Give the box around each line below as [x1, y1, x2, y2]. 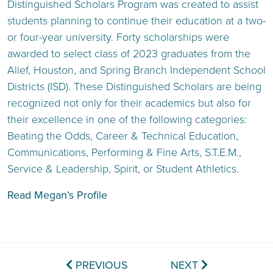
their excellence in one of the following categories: [7, 113, 247, 126]
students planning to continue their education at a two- [7, 14, 266, 27]
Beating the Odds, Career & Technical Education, [7, 129, 238, 143]
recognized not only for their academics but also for [7, 96, 251, 110]
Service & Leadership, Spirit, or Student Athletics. [7, 162, 239, 175]
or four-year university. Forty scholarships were [7, 30, 229, 44]
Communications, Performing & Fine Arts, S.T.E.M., [7, 146, 241, 159]
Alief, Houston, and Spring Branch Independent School [7, 63, 266, 77]
